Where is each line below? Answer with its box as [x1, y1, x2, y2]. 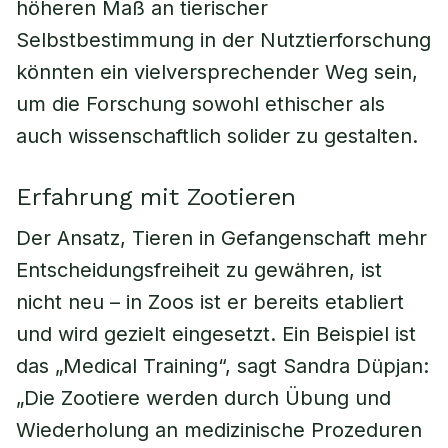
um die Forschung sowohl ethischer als [16, 92, 385, 116]
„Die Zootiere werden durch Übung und [16, 386, 391, 410]
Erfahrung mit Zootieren [16, 183, 296, 211]
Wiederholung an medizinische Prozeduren [16, 418, 422, 442]
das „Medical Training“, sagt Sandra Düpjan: [16, 354, 429, 378]
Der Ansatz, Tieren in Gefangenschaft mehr [16, 226, 427, 250]
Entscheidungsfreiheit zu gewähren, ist [16, 258, 382, 282]
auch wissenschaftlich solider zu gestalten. [16, 124, 418, 148]
